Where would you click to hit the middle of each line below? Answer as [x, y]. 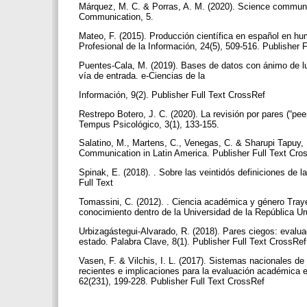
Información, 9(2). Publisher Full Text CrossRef [173, 95]
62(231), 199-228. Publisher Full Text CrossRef [173, 281]
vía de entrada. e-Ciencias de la [143, 75]
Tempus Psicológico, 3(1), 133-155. [150, 124]
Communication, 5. [118, 17]
